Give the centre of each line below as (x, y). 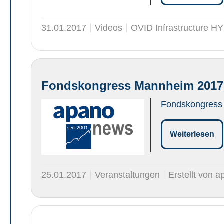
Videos (109, 28)
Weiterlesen (192, 134)
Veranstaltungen (127, 175)
